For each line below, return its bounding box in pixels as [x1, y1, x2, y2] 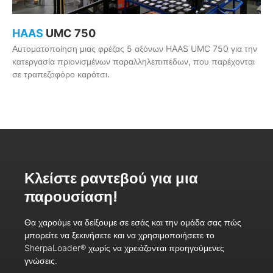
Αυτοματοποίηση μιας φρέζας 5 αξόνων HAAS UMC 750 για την [12, 43, 257, 54]
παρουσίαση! [24, 186, 118, 207]
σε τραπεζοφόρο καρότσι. [12, 68, 110, 79]
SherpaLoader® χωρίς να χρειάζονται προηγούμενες [24, 242, 224, 253]
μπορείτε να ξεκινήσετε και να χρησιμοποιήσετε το [24, 229, 214, 240]
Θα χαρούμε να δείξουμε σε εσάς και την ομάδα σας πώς [24, 216, 241, 227]
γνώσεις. [24, 255, 57, 266]
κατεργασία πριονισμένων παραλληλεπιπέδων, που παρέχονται [12, 55, 255, 66]
